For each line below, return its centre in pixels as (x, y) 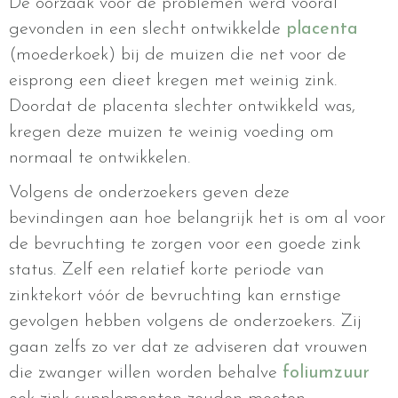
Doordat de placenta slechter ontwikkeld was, (182, 107)
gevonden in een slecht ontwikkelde (147, 30)
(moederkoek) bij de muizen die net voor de (178, 56)
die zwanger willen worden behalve (146, 374)
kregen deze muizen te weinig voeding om (171, 133)
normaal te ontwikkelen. (99, 159)
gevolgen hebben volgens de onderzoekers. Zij (185, 322)
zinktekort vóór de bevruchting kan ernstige (175, 296)
